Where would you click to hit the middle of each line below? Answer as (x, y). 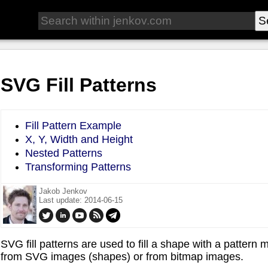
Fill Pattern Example (73, 125)
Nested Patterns (64, 153)
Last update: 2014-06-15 (81, 200)
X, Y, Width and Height (79, 139)
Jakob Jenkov (63, 191)
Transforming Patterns (78, 167)
